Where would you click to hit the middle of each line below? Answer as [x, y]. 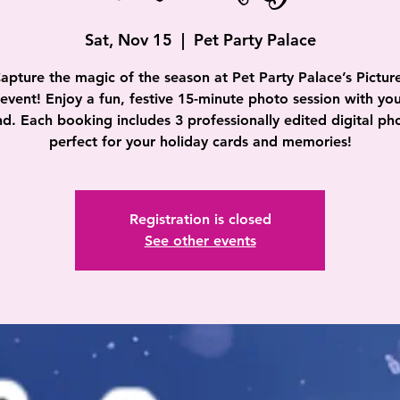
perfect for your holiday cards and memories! [200, 142]
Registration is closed [200, 219]
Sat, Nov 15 [128, 40]
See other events [200, 241]
